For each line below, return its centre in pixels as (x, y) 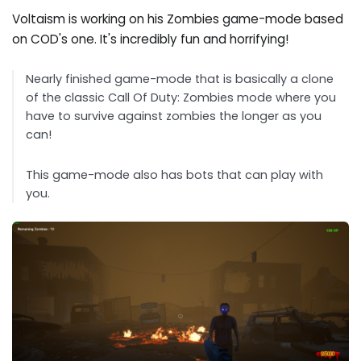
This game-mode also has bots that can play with (175, 175)
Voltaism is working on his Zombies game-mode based (178, 19)
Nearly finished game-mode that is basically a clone (180, 79)
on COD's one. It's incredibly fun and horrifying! (151, 39)
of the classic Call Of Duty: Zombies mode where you (181, 98)
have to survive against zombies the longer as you (174, 116)
